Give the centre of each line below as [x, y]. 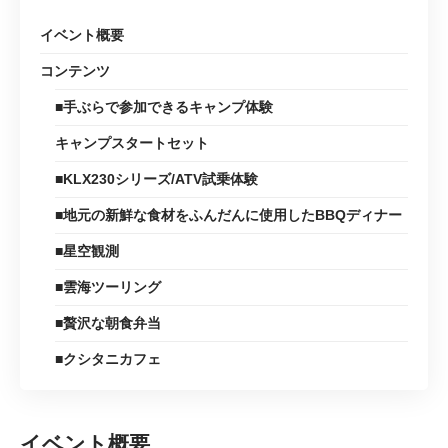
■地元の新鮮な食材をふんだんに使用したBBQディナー [228, 215]
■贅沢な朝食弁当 [108, 323]
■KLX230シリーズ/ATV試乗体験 [156, 179]
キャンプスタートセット [132, 143]
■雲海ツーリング [108, 287]
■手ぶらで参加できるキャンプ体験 [164, 107]
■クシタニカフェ [108, 359]
